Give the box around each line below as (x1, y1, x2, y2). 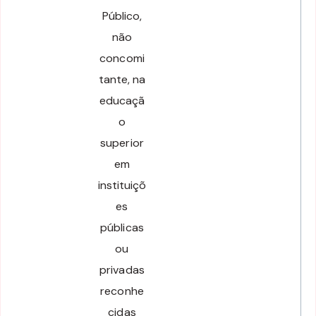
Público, (102, 8, 142, 23)
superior (100, 135, 144, 150)
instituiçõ (97, 177, 147, 193)
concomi (99, 50, 145, 66)
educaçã (99, 92, 145, 108)
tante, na (98, 71, 146, 87)
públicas (100, 219, 144, 235)
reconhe (100, 283, 144, 298)
